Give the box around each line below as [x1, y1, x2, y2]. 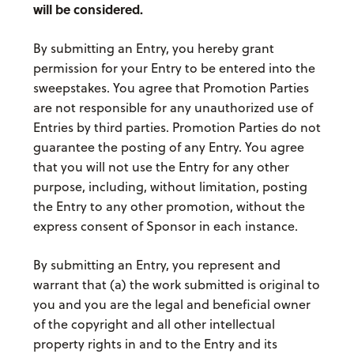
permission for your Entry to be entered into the [32, 59, 315, 77]
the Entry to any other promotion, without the [32, 198, 305, 216]
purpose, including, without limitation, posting [32, 178, 307, 196]
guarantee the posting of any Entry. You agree [32, 138, 304, 156]
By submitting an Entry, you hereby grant [32, 40, 274, 58]
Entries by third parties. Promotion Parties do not [32, 119, 321, 137]
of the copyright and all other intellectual [32, 315, 275, 333]
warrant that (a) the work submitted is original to [32, 276, 320, 294]
